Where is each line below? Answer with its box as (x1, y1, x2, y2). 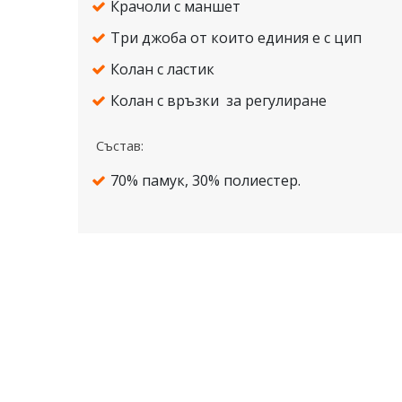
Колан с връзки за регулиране (110, 91, 327, 111)
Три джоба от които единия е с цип (110, 28, 362, 48)
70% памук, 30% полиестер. (110, 170, 301, 191)
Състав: (96, 136, 144, 155)
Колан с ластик (110, 59, 214, 80)
